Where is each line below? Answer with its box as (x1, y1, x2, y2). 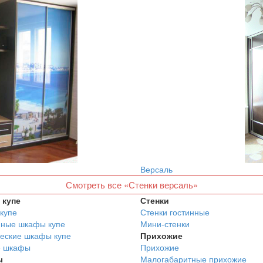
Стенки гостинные (140, 206, 210, 218)
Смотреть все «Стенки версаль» (65, 178, 198, 191)
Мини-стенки (140, 218, 190, 230)
